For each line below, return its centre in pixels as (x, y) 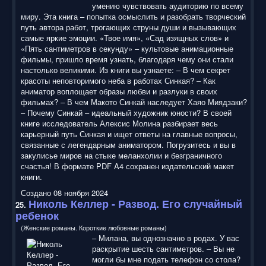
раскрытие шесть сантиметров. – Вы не (163, 248)
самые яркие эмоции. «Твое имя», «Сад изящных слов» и (125, 37)
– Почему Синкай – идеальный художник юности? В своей (126, 112)
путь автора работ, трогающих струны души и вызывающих (129, 27)
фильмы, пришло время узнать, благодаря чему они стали (127, 59)
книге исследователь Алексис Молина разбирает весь (119, 123)
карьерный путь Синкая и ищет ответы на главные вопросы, (129, 134)
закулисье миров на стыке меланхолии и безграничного (121, 155)
